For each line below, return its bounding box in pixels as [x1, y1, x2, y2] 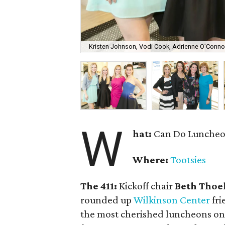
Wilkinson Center [134, 194, 210, 206]
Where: [133, 154, 169, 166]
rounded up [80, 194, 134, 206]
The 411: [80, 180, 117, 192]
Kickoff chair [117, 180, 175, 192]
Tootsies [170, 154, 206, 166]
